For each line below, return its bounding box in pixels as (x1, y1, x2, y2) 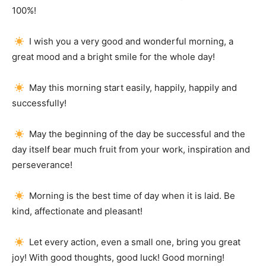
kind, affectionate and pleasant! (12, 205, 142, 217)
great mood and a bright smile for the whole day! (12, 51, 215, 62)
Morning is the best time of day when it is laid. (27, 190, 224, 201)
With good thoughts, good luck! (29, 252, 162, 263)
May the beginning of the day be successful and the (27, 128, 246, 140)
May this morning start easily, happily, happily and (27, 82, 237, 93)
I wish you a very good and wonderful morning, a (27, 36, 234, 47)
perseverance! (12, 159, 72, 170)
